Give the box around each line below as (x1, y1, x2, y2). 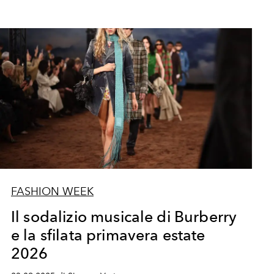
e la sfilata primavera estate (10, 226, 206, 244)
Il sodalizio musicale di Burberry (10, 207, 237, 226)
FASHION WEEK (10, 185, 94, 198)
